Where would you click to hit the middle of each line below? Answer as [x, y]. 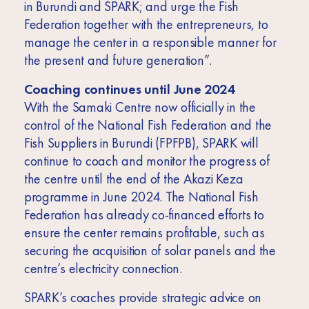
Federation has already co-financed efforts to [144, 215]
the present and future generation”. [118, 60]
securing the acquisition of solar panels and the [150, 251]
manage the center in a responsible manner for [150, 42]
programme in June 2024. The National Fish [141, 197]
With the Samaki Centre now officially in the [140, 107]
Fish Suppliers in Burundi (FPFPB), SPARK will [141, 143]
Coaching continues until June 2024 [129, 89]
